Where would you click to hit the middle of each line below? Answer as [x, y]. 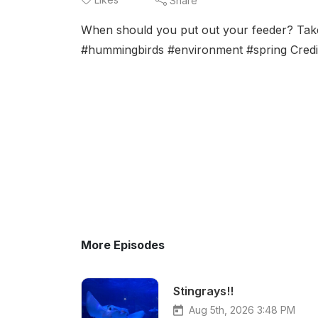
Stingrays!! [203, 291]
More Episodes [123, 245]
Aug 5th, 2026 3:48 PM [242, 310]
